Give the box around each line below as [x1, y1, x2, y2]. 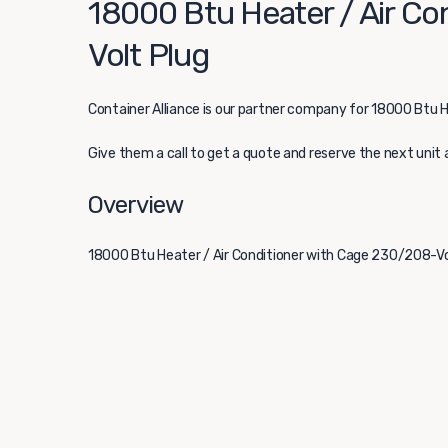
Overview [88, 190, 184, 219]
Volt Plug [88, 35, 209, 74]
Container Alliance [88, 100, 200, 118]
